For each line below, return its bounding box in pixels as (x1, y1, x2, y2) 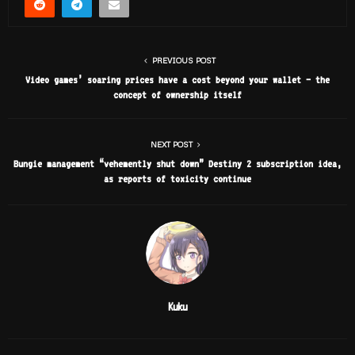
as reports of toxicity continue (104, 172, 251, 185)
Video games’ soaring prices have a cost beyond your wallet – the (25, 73, 330, 86)
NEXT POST (150, 139, 193, 149)
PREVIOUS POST (152, 55, 216, 65)
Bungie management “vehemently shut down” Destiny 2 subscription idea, (13, 157, 342, 170)
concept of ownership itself (113, 88, 242, 101)
